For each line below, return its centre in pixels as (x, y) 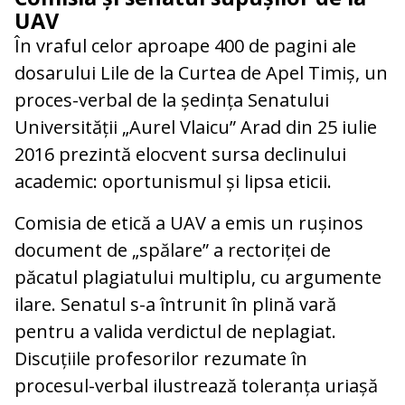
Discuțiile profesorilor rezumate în (161, 358)
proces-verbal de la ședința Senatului (172, 99)
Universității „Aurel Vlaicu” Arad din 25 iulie (196, 127)
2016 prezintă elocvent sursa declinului (180, 154)
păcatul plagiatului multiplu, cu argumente (198, 277)
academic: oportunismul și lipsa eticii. (173, 181)
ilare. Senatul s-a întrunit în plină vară (175, 304)
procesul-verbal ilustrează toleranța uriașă (196, 385)
